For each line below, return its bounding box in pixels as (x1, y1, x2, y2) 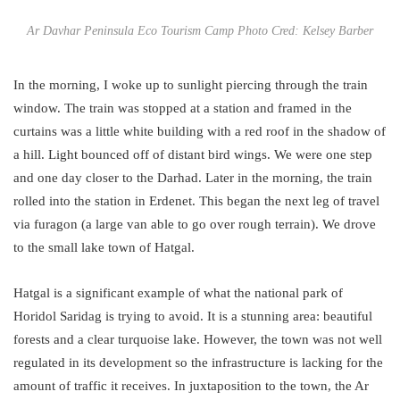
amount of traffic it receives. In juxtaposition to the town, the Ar (13, 378, 369, 393)
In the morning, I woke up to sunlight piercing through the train (13, 77, 368, 92)
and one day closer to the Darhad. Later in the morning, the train (13, 170, 372, 185)
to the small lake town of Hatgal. (13, 239, 195, 254)
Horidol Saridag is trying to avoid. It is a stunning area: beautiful (13, 308, 372, 323)
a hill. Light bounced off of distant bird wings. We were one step (13, 146, 372, 162)
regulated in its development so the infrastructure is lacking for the (13, 354, 383, 370)
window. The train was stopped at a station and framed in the (13, 100, 352, 115)
